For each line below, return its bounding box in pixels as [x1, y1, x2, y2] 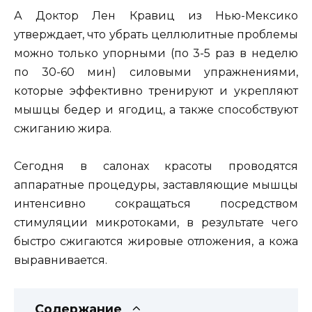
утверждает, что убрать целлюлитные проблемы [14, 27, 298, 41]
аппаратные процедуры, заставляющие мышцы [14, 178, 298, 192]
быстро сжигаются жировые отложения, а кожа [14, 234, 298, 248]
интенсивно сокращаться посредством [14, 196, 298, 210]
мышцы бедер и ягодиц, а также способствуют [14, 102, 298, 116]
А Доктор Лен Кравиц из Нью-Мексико [14, 8, 298, 22]
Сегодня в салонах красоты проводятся [14, 159, 298, 173]
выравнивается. [14, 253, 107, 267]
